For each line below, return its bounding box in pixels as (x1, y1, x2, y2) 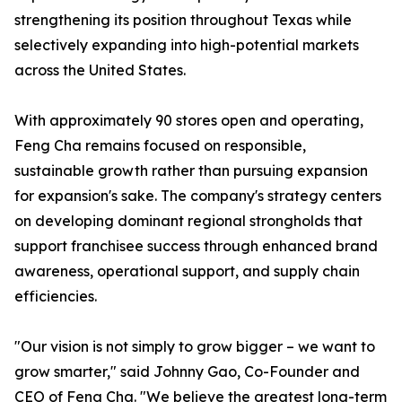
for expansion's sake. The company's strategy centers (14, 187, 381, 205)
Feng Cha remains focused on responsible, (14, 136, 306, 155)
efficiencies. (14, 287, 97, 306)
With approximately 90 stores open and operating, (14, 111, 363, 130)
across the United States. (14, 61, 186, 80)
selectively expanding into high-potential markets (14, 36, 359, 55)
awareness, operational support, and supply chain (14, 262, 360, 281)
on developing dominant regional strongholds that (14, 212, 363, 231)
